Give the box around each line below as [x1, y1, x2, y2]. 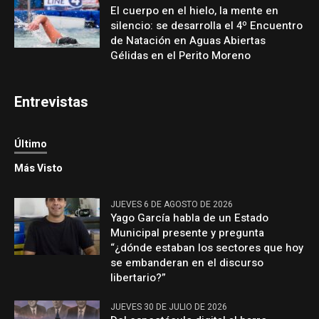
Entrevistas [14, 92, 89, 113]
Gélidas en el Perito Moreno [110, 48, 251, 64]
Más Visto [14, 161, 63, 177]
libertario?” [110, 270, 167, 286]
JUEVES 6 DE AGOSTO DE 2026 [110, 198, 234, 211]
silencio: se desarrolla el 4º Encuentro [110, 18, 303, 34]
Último [14, 137, 48, 152]
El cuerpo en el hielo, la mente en [110, 3, 279, 19]
